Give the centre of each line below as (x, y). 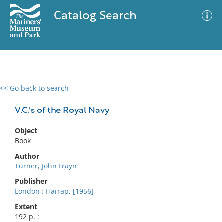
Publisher (31, 181)
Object (26, 131)
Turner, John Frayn (46, 166)
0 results (22, 94)
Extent (26, 206)
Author (27, 156)
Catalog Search (95, 16)
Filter (200, 97)
